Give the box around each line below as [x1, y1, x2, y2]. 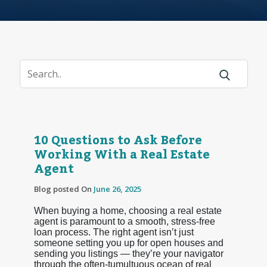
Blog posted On [33, 183, 94, 194]
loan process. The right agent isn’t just [33, 226, 194, 237]
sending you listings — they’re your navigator [33, 248, 223, 259]
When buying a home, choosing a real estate [33, 205, 222, 216]
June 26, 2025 [93, 183, 141, 194]
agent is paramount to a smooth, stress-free [33, 216, 215, 226]
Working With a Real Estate [33, 142, 210, 167]
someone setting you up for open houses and [33, 237, 223, 248]
